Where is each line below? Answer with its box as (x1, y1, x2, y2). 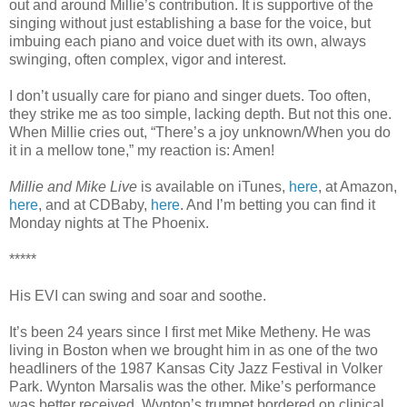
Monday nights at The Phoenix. (9, 214, 209, 231)
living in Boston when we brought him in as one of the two (9, 342, 378, 358)
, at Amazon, (318, 178, 397, 194)
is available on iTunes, (137, 178, 289, 194)
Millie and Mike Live (9, 178, 137, 194)
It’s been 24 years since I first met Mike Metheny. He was (9, 323, 371, 340)
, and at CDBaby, (38, 196, 151, 213)
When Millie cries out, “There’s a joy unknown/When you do (9, 124, 391, 140)
